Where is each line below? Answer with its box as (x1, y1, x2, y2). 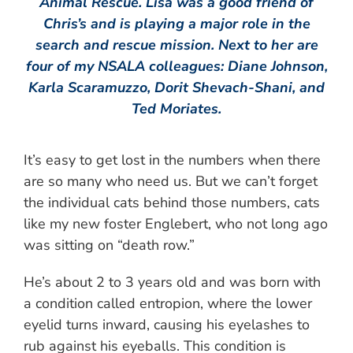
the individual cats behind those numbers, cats (24, 193, 320, 213)
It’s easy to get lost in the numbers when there (24, 150, 321, 170)
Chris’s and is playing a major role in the (43, 14, 310, 34)
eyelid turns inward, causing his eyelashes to (24, 315, 310, 335)
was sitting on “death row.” (24, 236, 195, 255)
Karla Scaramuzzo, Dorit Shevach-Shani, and (28, 78, 325, 98)
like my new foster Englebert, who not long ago (24, 214, 328, 234)
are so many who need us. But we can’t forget (24, 172, 318, 191)
